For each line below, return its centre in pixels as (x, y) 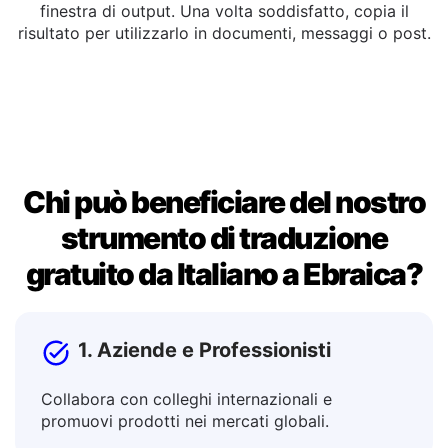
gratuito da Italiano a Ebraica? (224, 324)
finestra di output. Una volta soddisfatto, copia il (224, 61)
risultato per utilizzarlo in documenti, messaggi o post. (224, 83)
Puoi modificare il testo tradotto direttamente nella (224, 39)
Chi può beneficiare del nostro (224, 252)
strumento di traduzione (224, 288)
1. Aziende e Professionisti (204, 400)
